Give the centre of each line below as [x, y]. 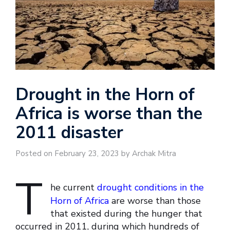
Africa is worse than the [109, 114]
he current [74, 188]
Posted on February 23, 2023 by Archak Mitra [96, 154]
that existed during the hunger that [126, 214]
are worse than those [155, 201]
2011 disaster [69, 133]
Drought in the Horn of [105, 95]
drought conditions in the [150, 188]
